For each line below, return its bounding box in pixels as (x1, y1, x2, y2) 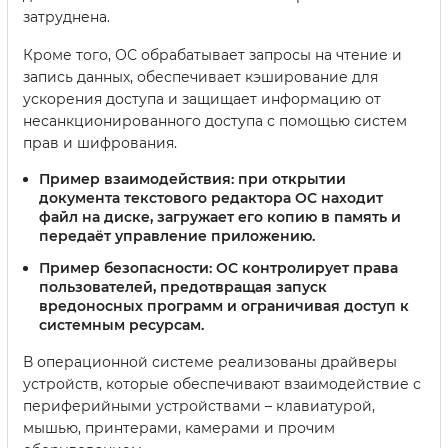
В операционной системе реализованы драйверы (23, 352, 397, 371)
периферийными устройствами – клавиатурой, (23, 396, 375, 415)
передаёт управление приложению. (39, 226, 315, 245)
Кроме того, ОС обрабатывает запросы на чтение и (23, 45, 402, 64)
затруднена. (23, 7, 110, 26)
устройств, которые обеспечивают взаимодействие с (23, 374, 421, 393)
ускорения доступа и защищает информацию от (23, 89, 381, 108)
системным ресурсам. (39, 315, 204, 334)
